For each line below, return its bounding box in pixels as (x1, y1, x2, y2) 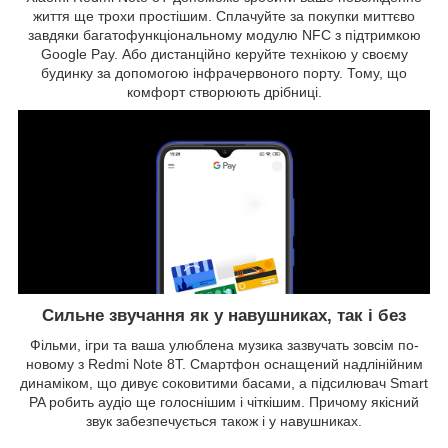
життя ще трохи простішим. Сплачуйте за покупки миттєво (33, 7, 415, 24)
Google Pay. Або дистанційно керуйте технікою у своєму (40, 45, 408, 62)
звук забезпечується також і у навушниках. (86, 413, 362, 430)
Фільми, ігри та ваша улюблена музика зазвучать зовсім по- (29, 337, 419, 354)
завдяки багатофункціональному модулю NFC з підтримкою (27, 26, 421, 43)
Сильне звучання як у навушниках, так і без (42, 305, 406, 325)
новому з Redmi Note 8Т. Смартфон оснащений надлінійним (25, 356, 423, 373)
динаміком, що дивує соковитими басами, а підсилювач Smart (20, 375, 428, 392)
